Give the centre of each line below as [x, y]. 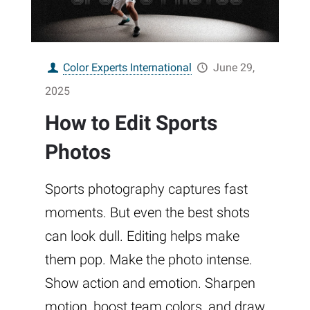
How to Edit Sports [131, 123]
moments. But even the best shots [147, 213]
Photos [78, 152]
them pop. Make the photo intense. [149, 260]
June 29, [234, 68]
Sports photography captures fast [146, 189]
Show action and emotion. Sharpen [150, 283]
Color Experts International [128, 68]
